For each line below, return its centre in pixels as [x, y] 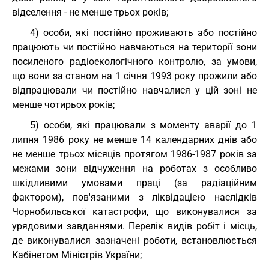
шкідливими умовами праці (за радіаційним [134, 183]
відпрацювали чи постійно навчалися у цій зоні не [134, 90]
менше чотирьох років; [63, 105]
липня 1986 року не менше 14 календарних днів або [134, 140]
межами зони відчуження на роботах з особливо [134, 168]
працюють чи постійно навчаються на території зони [134, 47]
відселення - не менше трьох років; [90, 12]
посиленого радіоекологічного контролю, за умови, [134, 62]
